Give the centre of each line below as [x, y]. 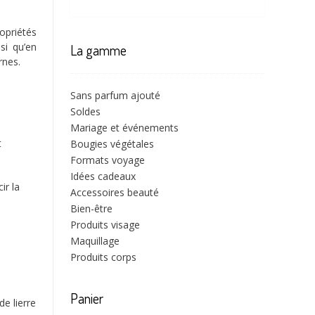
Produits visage [105, 225]
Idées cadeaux [103, 176]
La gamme [98, 50]
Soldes [85, 112]
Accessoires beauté [115, 193]
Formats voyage [108, 160]
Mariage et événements [124, 128]
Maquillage [95, 241]
